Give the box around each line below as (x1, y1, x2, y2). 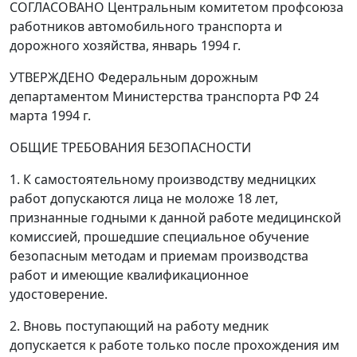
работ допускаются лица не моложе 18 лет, (10, 190, 278, 207)
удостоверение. (10, 285, 108, 303)
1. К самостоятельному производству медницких (10, 171, 316, 188)
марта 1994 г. (10, 107, 91, 124)
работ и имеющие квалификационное (10, 266, 249, 284)
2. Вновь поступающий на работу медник (10, 317, 269, 335)
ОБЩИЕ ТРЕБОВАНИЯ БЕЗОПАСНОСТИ (10, 139, 251, 156)
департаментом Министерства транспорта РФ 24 (10, 88, 319, 105)
